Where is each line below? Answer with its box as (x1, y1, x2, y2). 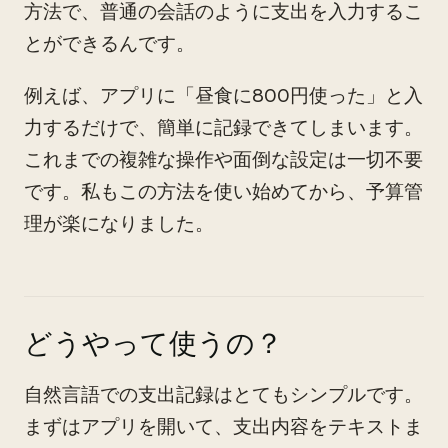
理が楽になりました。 (24, 211, 214, 236)
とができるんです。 (24, 31, 195, 56)
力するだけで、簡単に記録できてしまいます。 (24, 115, 423, 140)
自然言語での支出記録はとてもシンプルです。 (24, 382, 423, 407)
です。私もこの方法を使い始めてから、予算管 (24, 179, 423, 204)
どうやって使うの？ (24, 325, 283, 362)
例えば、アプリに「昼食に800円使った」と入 (24, 83, 423, 108)
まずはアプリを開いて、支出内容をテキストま (24, 414, 423, 439)
